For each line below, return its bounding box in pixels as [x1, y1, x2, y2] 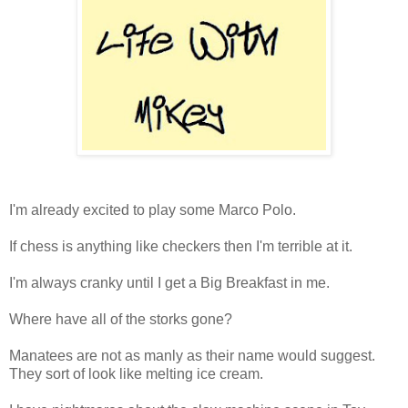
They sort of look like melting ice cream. [9, 365, 263, 382]
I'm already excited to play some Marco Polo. [9, 201, 296, 218]
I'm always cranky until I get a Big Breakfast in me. [9, 274, 330, 291]
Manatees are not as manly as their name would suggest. [9, 347, 375, 363]
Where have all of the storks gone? [9, 311, 232, 327]
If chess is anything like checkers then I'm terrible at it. [9, 238, 352, 254]
